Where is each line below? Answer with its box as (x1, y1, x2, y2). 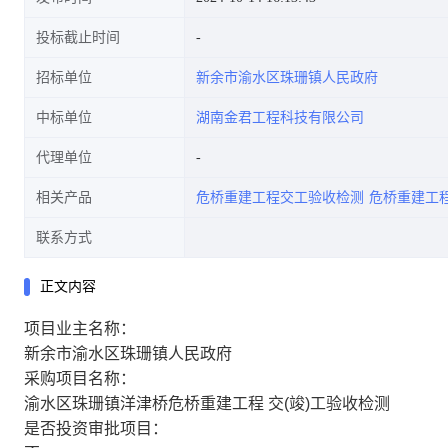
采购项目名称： (24, 370, 136, 387)
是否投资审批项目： (24, 420, 168, 437)
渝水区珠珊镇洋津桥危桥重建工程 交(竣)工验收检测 (24, 395, 390, 412)
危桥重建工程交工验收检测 (196, 190, 364, 205)
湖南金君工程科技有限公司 (196, 110, 364, 125)
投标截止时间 (36, 30, 120, 45)
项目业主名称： (24, 320, 136, 337)
